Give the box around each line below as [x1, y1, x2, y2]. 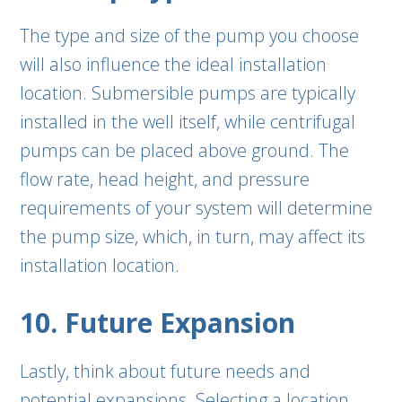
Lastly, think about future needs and [20, 359, 311, 383]
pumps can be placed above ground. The [20, 138, 350, 162]
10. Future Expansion [20, 304, 296, 341]
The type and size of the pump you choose [20, 23, 360, 48]
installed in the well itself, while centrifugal [20, 109, 356, 134]
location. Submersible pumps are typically [20, 81, 356, 105]
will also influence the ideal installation [20, 52, 328, 76]
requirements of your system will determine [20, 196, 373, 220]
